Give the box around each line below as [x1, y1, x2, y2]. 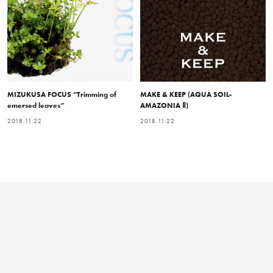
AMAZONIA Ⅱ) [140, 100, 188, 110]
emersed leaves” [7, 100, 65, 110]
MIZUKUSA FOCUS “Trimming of [7, 89, 116, 99]
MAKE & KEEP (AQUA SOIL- [140, 89, 232, 99]
